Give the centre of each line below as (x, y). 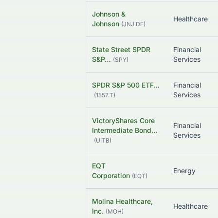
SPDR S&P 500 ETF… (126, 85)
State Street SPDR (121, 50)
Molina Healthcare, (122, 201)
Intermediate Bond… (125, 130)
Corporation (111, 176)
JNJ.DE (133, 24)
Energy (184, 171)
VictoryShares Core (123, 121)
